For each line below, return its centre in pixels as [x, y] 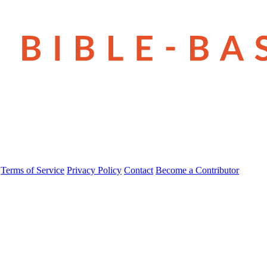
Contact [139, 170]
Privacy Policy [94, 170]
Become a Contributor [197, 170]
